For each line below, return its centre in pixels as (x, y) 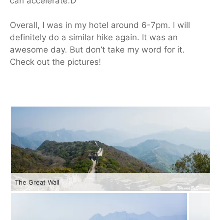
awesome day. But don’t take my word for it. (97, 50)
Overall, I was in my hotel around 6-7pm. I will (100, 25)
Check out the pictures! (55, 62)
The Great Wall (37, 182)
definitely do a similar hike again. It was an (94, 38)
